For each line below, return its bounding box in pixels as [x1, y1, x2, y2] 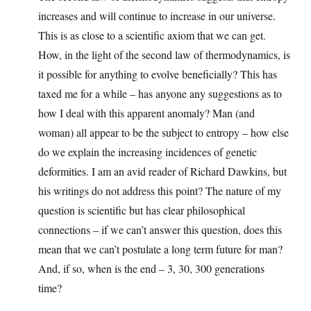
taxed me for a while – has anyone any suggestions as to [38, 86, 282, 101]
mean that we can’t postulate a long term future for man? [38, 242, 283, 257]
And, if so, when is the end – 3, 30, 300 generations [38, 261, 264, 276]
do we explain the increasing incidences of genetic [38, 144, 257, 160]
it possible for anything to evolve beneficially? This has [38, 67, 277, 82]
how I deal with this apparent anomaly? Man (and [38, 106, 255, 121]
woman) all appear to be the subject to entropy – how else [38, 125, 289, 140]
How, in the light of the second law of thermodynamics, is [38, 47, 290, 62]
